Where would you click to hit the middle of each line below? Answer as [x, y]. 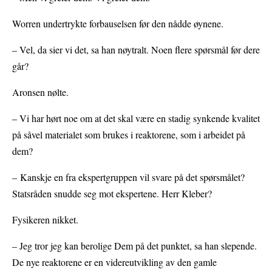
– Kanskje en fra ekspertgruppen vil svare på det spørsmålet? [128, 177]
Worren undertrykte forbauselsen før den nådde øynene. [118, 24]
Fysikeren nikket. [45, 220]
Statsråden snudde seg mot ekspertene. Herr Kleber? [112, 194]
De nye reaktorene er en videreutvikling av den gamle [114, 262]
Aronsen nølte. [40, 92]
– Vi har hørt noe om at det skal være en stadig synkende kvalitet [136, 118]
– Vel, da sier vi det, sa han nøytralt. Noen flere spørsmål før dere [136, 50]
